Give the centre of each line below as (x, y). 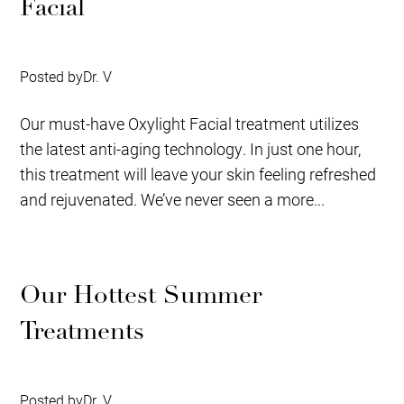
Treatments (83, 331)
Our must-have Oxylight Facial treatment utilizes (190, 124)
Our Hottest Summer (141, 295)
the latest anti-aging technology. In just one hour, (191, 149)
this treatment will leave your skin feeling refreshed (198, 174)
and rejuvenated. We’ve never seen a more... (173, 200)
